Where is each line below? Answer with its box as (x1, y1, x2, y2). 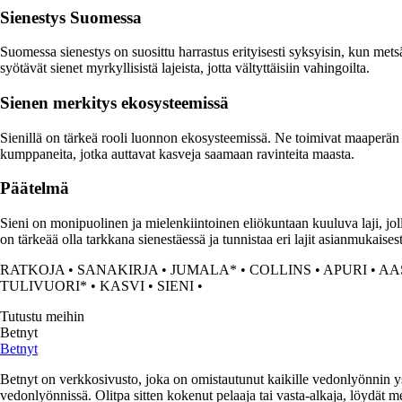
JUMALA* (170, 262, 237, 278)
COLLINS (249, 262, 311, 278)
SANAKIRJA (77, 262, 158, 278)
